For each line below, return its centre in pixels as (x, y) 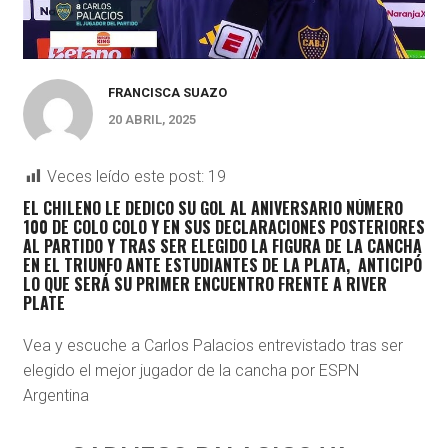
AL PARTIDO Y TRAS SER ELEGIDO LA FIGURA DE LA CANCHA (222, 246)
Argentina (55, 396)
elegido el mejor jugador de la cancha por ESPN (190, 371)
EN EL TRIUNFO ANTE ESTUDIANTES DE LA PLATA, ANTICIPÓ (222, 265)
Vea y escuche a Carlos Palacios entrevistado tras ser (212, 346)
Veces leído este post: (125, 177)
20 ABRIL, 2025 (151, 120)
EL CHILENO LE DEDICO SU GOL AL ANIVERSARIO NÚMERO (212, 208)
